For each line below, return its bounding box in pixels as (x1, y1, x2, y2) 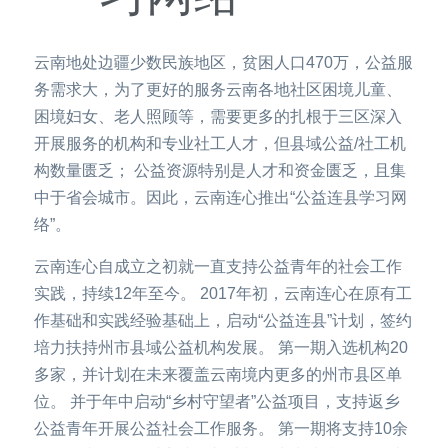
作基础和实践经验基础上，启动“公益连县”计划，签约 (34, 312, 412, 329)
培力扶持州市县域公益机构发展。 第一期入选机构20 (34, 339, 408, 356)
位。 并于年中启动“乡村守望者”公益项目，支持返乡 (34, 393, 400, 410)
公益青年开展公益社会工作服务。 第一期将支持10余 (34, 420, 408, 437)
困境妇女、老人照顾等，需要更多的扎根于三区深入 (34, 108, 402, 125)
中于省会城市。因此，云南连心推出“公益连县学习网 (34, 189, 407, 206)
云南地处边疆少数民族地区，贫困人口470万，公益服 (34, 54, 413, 71)
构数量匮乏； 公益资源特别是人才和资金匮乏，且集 (34, 162, 406, 179)
